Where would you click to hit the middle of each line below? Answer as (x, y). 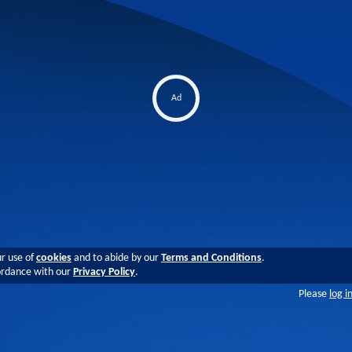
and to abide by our (116, 258)
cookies (54, 258)
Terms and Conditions (211, 258)
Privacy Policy (104, 272)
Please (314, 294)
